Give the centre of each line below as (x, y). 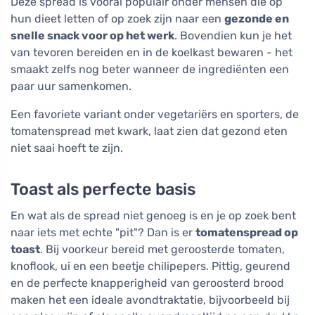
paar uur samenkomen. (71, 86)
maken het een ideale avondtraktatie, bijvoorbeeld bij (150, 300)
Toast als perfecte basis (103, 189)
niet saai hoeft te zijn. (67, 148)
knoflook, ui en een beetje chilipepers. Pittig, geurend (150, 266)
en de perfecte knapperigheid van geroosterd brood (147, 283)
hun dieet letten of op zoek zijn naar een (117, 19)
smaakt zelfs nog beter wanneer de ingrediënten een (150, 70)
